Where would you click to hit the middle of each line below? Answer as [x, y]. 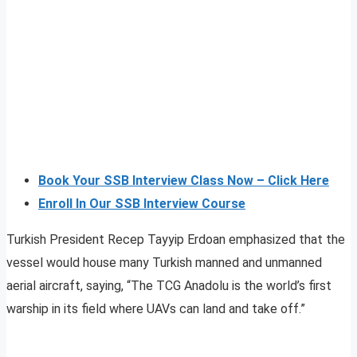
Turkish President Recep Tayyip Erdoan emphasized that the [176, 240]
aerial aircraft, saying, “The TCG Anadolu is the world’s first [169, 286]
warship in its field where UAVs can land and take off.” [156, 309]
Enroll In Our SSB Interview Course [142, 204]
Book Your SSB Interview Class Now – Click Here [184, 181]
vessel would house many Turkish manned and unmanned [164, 263]
